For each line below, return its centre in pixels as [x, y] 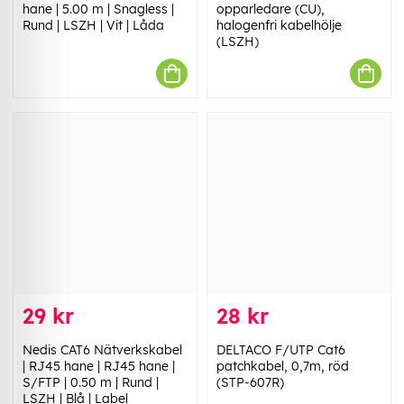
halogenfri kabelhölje [279, 26]
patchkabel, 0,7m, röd [283, 367]
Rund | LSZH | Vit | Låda [93, 26]
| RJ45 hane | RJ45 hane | [99, 367]
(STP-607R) [250, 383]
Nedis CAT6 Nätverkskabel [102, 350]
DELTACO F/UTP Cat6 [281, 350]
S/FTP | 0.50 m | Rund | [91, 383]
